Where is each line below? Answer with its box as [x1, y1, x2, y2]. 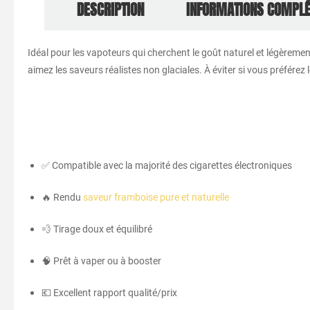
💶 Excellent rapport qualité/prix [42, 286, 177, 298]
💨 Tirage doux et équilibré [42, 223, 152, 235]
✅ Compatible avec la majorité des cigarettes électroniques [42, 159, 292, 171]
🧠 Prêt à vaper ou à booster [42, 255, 161, 266]
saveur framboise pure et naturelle [83, 191, 229, 203]
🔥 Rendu [42, 191, 83, 203]
